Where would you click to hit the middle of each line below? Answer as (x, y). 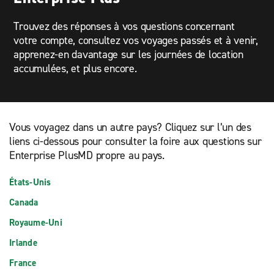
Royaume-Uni (36, 222)
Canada (24, 202)
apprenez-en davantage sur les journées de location (128, 55)
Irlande (23, 243)
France (23, 263)
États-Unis (30, 182)
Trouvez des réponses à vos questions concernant (124, 27)
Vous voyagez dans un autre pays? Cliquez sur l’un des (130, 127)
